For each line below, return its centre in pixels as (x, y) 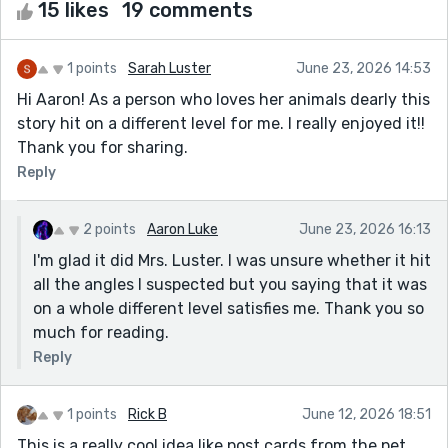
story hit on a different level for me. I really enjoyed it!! (221, 123)
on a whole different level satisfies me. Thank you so (228, 308)
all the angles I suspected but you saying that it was (230, 284)
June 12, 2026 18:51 (366, 414)
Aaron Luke (182, 229)
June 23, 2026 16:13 (365, 229)
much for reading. (101, 332)
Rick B (147, 414)
